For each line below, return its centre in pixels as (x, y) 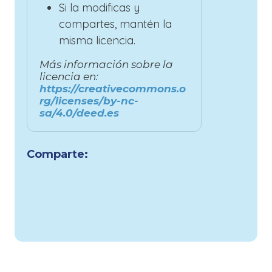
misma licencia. (97, 40)
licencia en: (69, 76)
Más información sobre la (106, 64)
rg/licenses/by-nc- (89, 100)
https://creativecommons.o (113, 88)
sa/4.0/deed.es (79, 113)
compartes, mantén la (115, 24)
